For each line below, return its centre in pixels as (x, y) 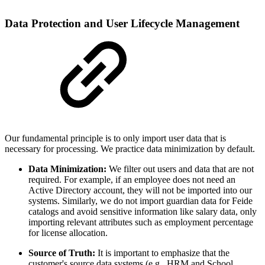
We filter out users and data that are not (180, 169)
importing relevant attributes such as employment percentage (141, 222)
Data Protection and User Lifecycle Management (122, 24)
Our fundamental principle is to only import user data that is (115, 138)
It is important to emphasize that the (162, 253)
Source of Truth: (62, 253)
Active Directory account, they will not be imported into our (140, 190)
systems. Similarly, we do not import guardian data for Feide (140, 201)
